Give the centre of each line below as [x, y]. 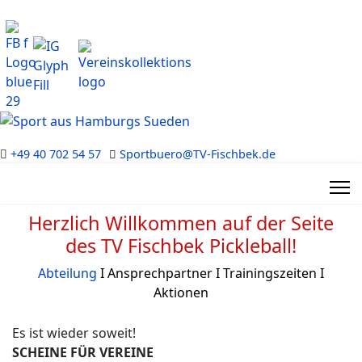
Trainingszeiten [270, 273]
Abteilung [67, 273]
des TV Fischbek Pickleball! [181, 246]
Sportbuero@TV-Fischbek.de [198, 154]
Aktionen [181, 293]
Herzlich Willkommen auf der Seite [181, 223]
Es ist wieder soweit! [74, 333]
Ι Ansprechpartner [155, 273]
